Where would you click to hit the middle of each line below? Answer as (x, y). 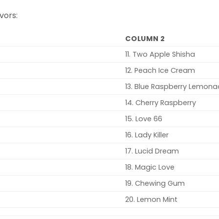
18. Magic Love (150, 167)
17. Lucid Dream (152, 151)
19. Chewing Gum (155, 184)
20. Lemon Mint (152, 200)
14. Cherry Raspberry (161, 103)
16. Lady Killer (147, 135)
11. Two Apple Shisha (160, 55)
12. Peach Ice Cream (160, 71)
